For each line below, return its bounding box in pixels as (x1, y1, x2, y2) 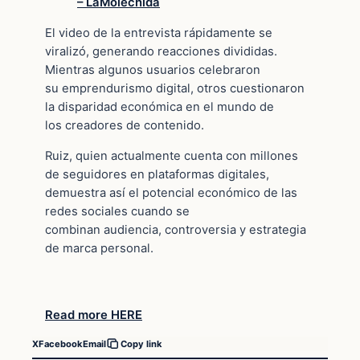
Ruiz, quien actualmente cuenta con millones (45, 148, 298, 163)
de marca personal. (45, 240, 153, 256)
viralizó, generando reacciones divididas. (45, 43, 277, 59)
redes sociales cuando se (45, 203, 190, 219)
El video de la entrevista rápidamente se (45, 25, 272, 40)
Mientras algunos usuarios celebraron (45, 62, 260, 77)
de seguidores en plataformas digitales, (45, 166, 269, 182)
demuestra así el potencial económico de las (45, 185, 297, 200)
